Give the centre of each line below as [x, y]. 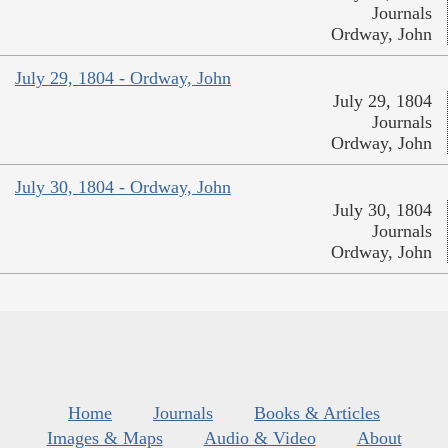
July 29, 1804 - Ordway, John [123, 77]
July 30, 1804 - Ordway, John [123, 186]
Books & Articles [317, 412]
